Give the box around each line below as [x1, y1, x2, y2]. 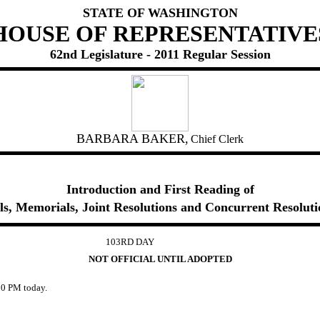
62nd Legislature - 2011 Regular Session [49, 47, 271, 61]
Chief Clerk [191, 133, 244, 145]
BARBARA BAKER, [76, 131, 189, 146]
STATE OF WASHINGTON [82, 6, 238, 20]
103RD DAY [105, 236, 154, 247]
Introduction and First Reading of [66, 182, 254, 196]
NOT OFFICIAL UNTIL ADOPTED [88, 254, 232, 264]
